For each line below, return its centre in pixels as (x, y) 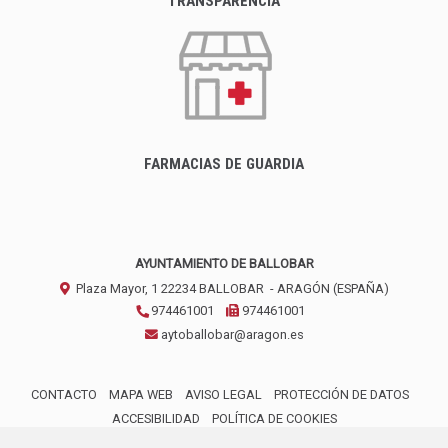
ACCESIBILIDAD (155, 419)
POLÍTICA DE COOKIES (274, 419)
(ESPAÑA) (360, 289)
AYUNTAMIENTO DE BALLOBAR (224, 264)
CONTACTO (64, 395)
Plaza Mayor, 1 (115, 289)
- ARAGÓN (298, 289)
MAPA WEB (141, 395)
